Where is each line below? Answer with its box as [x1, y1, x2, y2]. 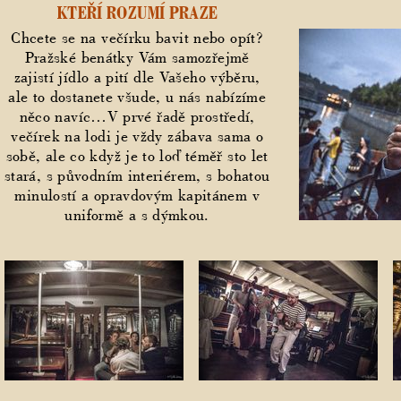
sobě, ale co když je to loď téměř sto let [5, 146, 269, 166]
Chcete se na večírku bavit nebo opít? [11, 28, 263, 48]
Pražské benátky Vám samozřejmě [24, 47, 250, 68]
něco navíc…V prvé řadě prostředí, [19, 107, 255, 127]
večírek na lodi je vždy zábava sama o [11, 126, 263, 147]
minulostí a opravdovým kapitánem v [14, 185, 260, 206]
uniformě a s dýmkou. [64, 205, 209, 226]
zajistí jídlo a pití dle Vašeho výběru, [13, 67, 260, 88]
